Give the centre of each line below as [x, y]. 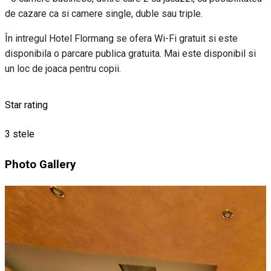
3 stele [20, 134]
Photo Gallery [40, 165]
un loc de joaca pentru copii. [63, 68]
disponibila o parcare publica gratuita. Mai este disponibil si [130, 53]
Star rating [26, 105]
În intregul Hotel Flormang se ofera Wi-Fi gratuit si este [121, 38]
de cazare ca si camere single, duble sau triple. [104, 13]
